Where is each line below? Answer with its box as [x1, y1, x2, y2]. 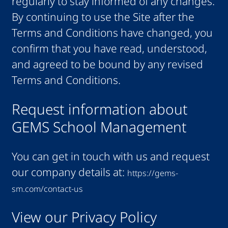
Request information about [11, 100, 188, 119]
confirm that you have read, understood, [11, 41, 207, 56]
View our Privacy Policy [11, 207, 157, 226]
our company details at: [11, 164, 127, 179]
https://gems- [127, 167, 178, 179]
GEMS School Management [11, 118, 187, 137]
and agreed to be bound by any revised [11, 57, 203, 72]
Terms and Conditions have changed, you [11, 25, 213, 40]
